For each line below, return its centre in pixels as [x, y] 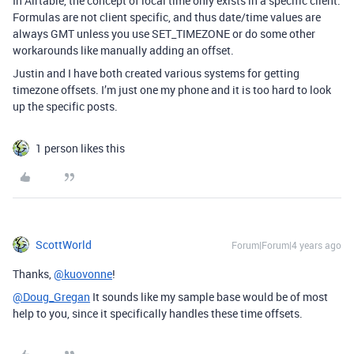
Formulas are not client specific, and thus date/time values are [167, 17]
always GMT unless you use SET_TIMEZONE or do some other [164, 33]
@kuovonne [83, 273]
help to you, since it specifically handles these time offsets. [158, 313]
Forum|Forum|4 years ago [286, 245]
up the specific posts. [65, 106]
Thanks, [33, 273]
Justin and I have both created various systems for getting [156, 73]
